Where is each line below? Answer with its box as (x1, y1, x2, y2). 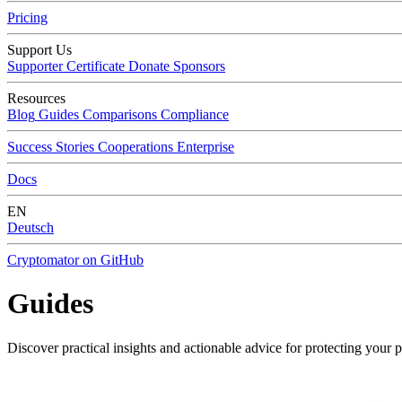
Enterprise (177, 139, 234, 154)
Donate (128, 58, 170, 74)
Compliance (161, 107, 229, 122)
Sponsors (173, 58, 225, 74)
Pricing (7, 10, 48, 25)
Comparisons (83, 107, 157, 122)
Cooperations (98, 139, 173, 154)
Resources (7, 91, 66, 106)
